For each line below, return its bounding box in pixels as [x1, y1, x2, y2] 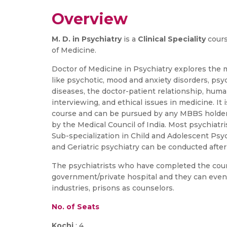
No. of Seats [52, 202, 99, 211]
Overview [52, 10, 128, 28]
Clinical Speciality [138, 34, 208, 44]
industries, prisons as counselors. [52, 183, 174, 193]
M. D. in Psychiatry [52, 34, 122, 44]
